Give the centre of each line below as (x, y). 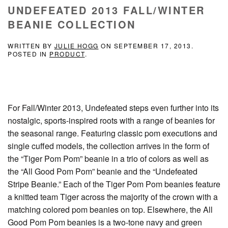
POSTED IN (28, 53)
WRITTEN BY (31, 45)
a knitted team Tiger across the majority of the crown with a (113, 196)
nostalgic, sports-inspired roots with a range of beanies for (111, 120)
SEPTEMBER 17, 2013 (152, 45)
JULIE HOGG (76, 45)
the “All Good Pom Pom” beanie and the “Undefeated (103, 171)
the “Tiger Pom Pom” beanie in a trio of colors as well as (108, 158)
